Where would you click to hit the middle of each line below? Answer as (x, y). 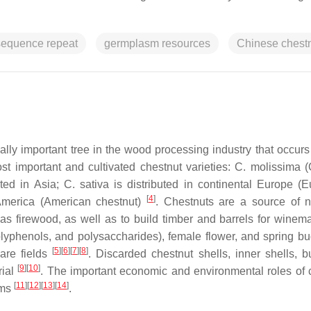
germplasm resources (157, 43)
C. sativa (86, 184)
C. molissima (268, 167)
